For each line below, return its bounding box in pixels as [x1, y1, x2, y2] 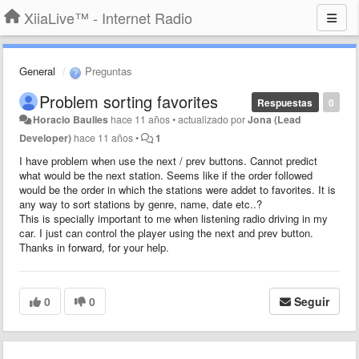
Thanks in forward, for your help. [19, 239, 169, 255]
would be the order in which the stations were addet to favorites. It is [19, 181, 336, 197]
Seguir [294, 292, 329, 309]
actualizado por [178, 111, 248, 127]
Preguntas [82, 63, 132, 79]
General [19, 63, 55, 79]
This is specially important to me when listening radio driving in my [19, 210, 328, 226]
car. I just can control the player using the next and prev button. [19, 224, 313, 240]
